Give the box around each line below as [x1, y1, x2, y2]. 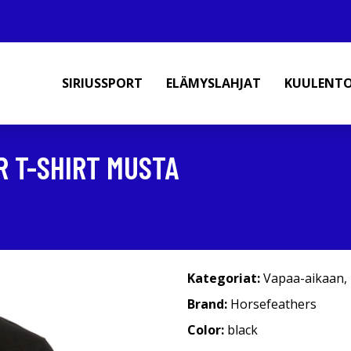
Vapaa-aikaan [263, 270, 344, 287]
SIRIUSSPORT [62, 74, 143, 92]
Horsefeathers [230, 295, 317, 313]
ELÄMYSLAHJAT [166, 74, 261, 92]
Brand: [187, 295, 230, 313]
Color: [187, 321, 227, 338]
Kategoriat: [187, 270, 260, 287]
